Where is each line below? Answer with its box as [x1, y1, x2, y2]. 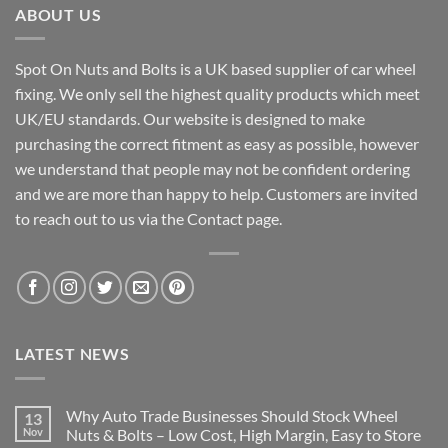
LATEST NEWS [15, 344, 130, 364]
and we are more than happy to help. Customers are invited [15, 184, 418, 204]
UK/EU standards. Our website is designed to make [15, 109, 365, 129]
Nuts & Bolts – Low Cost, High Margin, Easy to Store [66, 424, 421, 444]
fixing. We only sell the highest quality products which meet [15, 84, 420, 104]
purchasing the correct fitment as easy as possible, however [15, 134, 419, 154]
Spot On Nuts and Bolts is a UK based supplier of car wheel [15, 59, 416, 79]
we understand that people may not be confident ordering [15, 159, 410, 179]
